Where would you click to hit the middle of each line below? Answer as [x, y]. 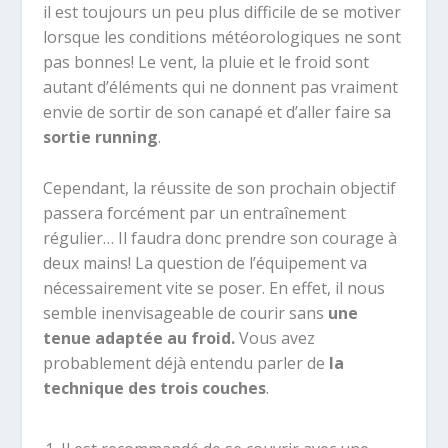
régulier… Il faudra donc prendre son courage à [219, 237]
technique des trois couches [154, 387]
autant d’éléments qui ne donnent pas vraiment [220, 87]
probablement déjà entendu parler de [185, 362]
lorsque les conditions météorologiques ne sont [221, 37]
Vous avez [276, 337]
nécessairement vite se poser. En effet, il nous [213, 287]
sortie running [100, 137]
